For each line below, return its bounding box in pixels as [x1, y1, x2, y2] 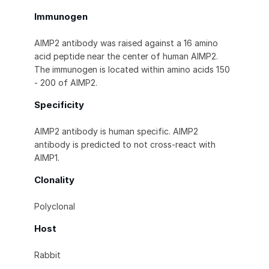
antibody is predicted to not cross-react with [34, 139, 216, 150]
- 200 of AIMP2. [34, 77, 97, 88]
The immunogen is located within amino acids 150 [34, 64, 230, 75]
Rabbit [34, 250, 61, 261]
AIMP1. [34, 153, 59, 163]
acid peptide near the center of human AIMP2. [34, 51, 218, 62]
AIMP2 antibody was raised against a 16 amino [34, 38, 218, 49]
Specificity [34, 99, 84, 111]
